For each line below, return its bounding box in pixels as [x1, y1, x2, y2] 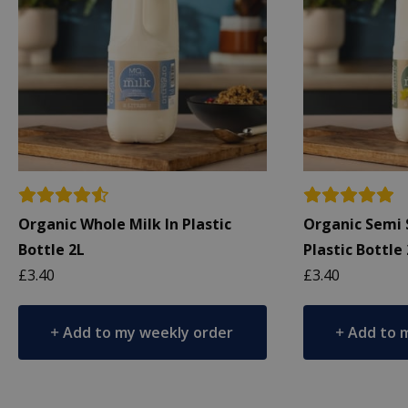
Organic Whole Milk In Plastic [18, 213, 231, 234]
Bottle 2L [18, 239, 85, 260]
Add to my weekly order [63, 321, 234, 342]
